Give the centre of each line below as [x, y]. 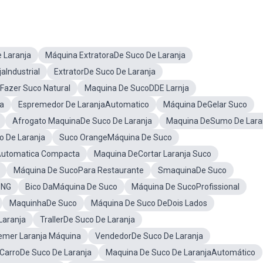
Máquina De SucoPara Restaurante [79, 170]
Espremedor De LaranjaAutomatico [84, 104]
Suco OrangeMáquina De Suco [116, 137]
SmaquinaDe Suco [192, 170]
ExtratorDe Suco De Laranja [105, 72]
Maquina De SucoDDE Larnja [137, 88]
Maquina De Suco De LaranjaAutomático [181, 252]
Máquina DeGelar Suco [205, 104]
